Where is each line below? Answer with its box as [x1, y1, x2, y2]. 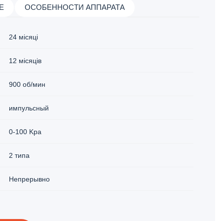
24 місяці [9, 33, 38, 41]
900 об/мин [9, 80, 46, 89]
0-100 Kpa [9, 128, 42, 136]
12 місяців [9, 57, 42, 65]
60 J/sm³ [9, 199, 37, 207]
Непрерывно [9, 175, 50, 184]
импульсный [9, 104, 49, 112]
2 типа [9, 151, 30, 160]
